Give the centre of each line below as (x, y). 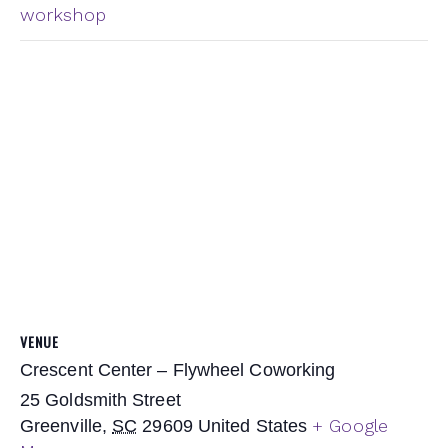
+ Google (350, 425)
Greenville (61, 425)
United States (252, 425)
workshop (63, 14)
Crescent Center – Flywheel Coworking (178, 369)
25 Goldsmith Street (100, 399)
